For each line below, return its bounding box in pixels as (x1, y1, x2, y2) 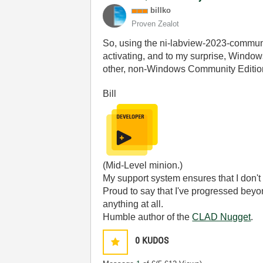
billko (150, 6, 171, 15)
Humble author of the (103, 212, 193, 222)
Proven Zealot (131, 19, 180, 28)
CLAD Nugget (192, 212, 251, 222)
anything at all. (103, 199, 164, 209)
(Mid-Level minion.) (103, 160, 183, 170)
